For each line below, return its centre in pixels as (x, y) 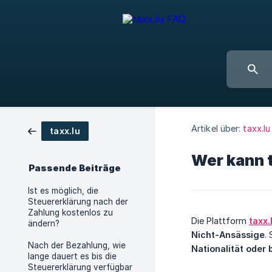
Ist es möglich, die (63, 191)
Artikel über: (216, 128)
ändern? (44, 223)
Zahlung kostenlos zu (70, 212)
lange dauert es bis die (72, 256)
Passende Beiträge (75, 168)
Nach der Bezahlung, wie (77, 245)
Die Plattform (220, 221)
